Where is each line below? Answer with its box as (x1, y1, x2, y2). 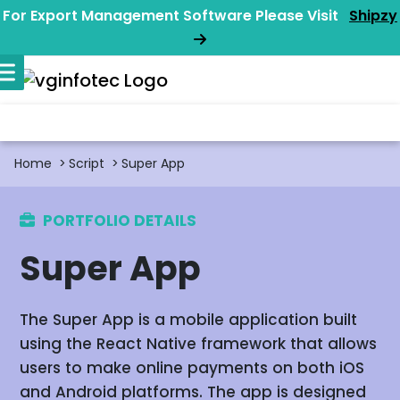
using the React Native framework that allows (20, 332, 378, 354)
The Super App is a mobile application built (20, 308, 358, 330)
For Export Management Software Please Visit (3, 5, 349, 26)
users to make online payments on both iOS (20, 356, 365, 379)
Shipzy (349, 5, 397, 26)
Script (69, 154, 105, 172)
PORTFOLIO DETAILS (39, 209, 197, 231)
